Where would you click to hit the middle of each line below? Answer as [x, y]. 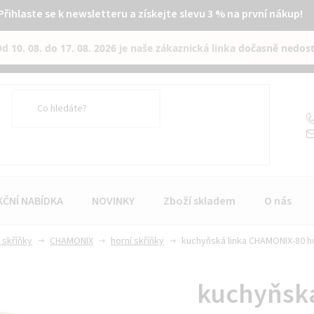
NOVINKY [113, 201]
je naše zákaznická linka [178, 48]
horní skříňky [137, 241]
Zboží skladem [199, 201]
